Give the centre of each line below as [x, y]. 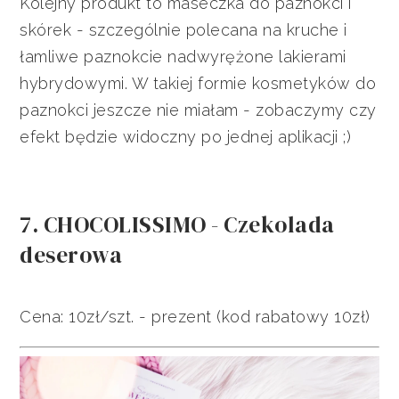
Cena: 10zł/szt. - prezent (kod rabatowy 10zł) [195, 317]
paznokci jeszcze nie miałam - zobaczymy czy [198, 110]
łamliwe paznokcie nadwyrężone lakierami [183, 57]
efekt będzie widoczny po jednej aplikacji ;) [186, 137]
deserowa [71, 255]
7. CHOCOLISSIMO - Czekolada [177, 225]
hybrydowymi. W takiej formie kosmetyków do [198, 84]
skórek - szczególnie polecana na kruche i [183, 30]
